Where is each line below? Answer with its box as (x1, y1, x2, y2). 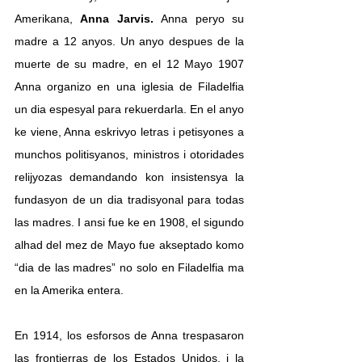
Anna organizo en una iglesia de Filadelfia (15, 79, 244, 93)
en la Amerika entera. (15, 283, 124, 297)
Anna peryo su (161, 11, 245, 25)
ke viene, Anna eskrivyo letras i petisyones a (15, 124, 244, 138)
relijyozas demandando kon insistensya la (15, 170, 244, 183)
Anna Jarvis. (80, 11, 162, 25)
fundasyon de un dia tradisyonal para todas (15, 192, 244, 206)
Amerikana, (15, 11, 81, 25)
